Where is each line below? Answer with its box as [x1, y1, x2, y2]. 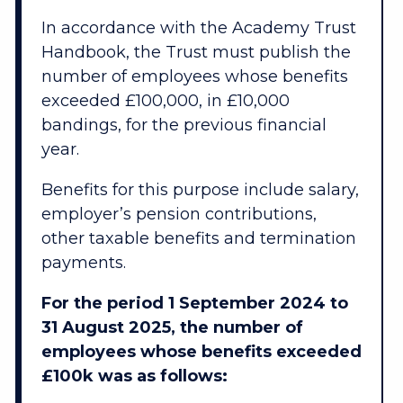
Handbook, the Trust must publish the [40, 41, 351, 62]
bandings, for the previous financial [40, 114, 327, 135]
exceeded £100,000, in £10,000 [40, 90, 290, 111]
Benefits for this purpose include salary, [40, 179, 359, 200]
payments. [40, 252, 126, 273]
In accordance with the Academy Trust [40, 17, 356, 38]
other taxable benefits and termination [40, 228, 356, 248]
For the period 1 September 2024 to [40, 292, 348, 313]
